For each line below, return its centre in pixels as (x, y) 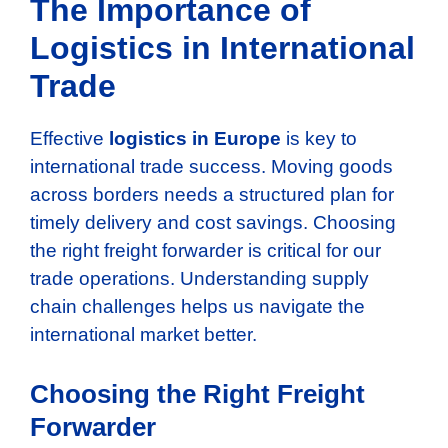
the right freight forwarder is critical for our (205, 251)
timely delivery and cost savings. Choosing (213, 223)
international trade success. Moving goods (211, 167)
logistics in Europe (195, 139)
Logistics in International (222, 48)
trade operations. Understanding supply (199, 279)
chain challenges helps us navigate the (197, 307)
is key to (319, 139)
